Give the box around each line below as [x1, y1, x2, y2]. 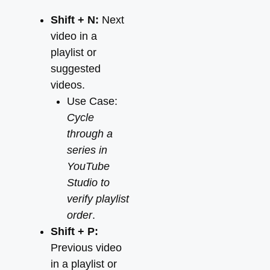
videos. [51, 79, 85, 91]
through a [67, 128, 113, 140]
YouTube [67, 160, 110, 172]
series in [67, 144, 107, 156]
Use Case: [67, 95, 118, 107]
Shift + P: [51, 225, 98, 237]
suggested [51, 63, 101, 75]
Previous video [51, 242, 122, 254]
